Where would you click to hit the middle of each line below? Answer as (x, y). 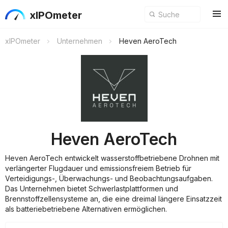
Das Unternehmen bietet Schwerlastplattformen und (92, 189)
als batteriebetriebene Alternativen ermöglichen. (86, 209)
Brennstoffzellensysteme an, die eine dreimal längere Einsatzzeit (113, 199)
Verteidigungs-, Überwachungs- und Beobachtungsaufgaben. (109, 178)
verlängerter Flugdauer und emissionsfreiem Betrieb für (98, 168)
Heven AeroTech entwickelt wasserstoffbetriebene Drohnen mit (112, 158)
